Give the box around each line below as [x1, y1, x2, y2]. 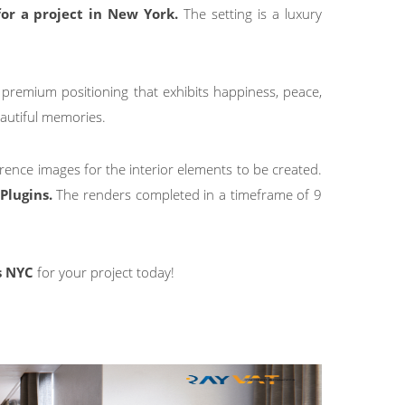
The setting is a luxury [184, 4, 323, 23]
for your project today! [37, 262, 174, 281]
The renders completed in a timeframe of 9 [56, 184, 323, 203]
